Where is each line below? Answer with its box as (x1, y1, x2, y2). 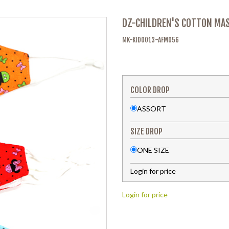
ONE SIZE (137, 146, 169, 154)
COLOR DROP (130, 85, 170, 95)
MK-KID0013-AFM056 (122, 36, 179, 44)
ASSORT (137, 104, 166, 113)
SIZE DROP (130, 126, 163, 136)
